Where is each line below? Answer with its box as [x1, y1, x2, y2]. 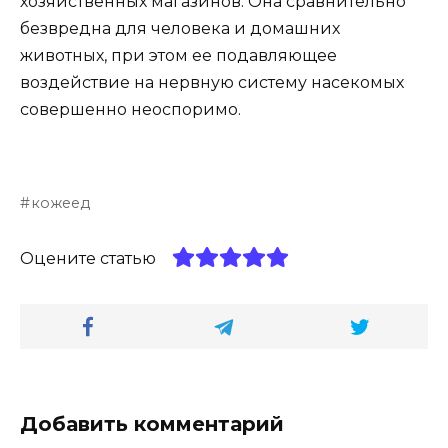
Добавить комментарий [20, 411, 284, 436]
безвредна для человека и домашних [20, 19, 340, 39]
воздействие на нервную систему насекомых [20, 73, 404, 93]
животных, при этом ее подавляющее [20, 46, 337, 66]
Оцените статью [20, 248, 156, 268]
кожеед [31, 193, 91, 212]
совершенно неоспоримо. [20, 100, 241, 120]
